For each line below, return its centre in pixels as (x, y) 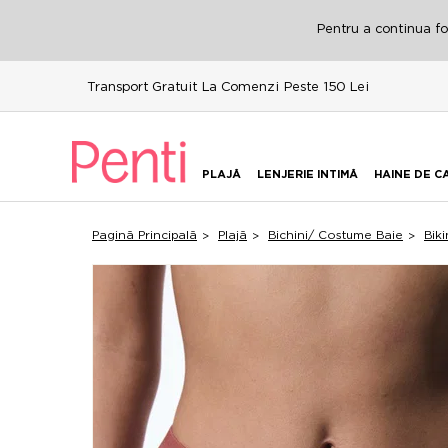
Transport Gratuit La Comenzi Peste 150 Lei (228, 86)
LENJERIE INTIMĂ (307, 174)
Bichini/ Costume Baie (335, 234)
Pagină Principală (144, 234)
